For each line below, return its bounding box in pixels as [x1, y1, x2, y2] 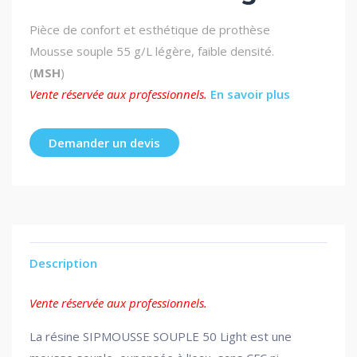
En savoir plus [210, 86, 290, 102]
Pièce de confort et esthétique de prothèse [29, 22, 270, 37]
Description [29, 255, 97, 271]
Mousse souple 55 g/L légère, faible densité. [29, 43, 274, 59]
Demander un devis [49, 135, 160, 151]
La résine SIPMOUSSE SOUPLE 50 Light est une [29, 328, 292, 344]
